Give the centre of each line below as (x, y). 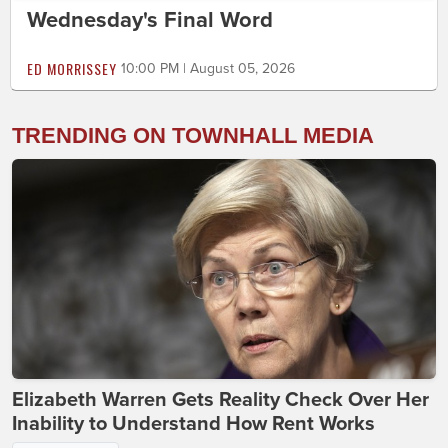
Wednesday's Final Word (150, 20)
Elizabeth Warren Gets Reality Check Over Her (220, 400)
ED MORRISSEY (72, 68)
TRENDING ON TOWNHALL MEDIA (193, 135)
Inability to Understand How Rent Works (193, 424)
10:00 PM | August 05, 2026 (208, 68)
